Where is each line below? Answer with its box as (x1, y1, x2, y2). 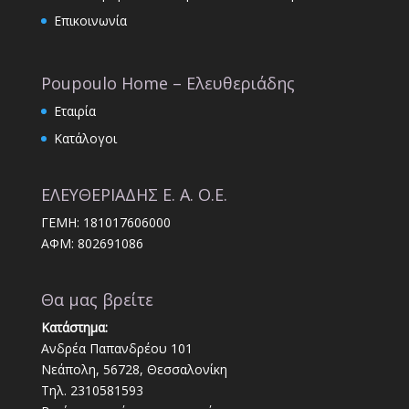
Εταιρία (53, 102, 96, 121)
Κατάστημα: (40, 319, 108, 337)
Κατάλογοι (53, 130, 117, 148)
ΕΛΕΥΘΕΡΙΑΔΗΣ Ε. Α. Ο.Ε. (40, 184, 227, 206)
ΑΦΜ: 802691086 (40, 235, 143, 253)
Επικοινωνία (53, 12, 127, 29)
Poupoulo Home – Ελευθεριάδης (40, 72, 295, 95)
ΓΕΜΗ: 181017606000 (40, 214, 171, 232)
